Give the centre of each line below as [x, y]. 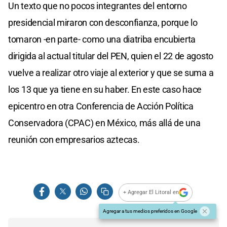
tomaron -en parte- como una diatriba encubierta [102, 39]
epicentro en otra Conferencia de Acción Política [101, 106]
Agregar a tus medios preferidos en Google [150, 211]
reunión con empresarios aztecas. [74, 139]
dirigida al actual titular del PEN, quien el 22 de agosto [111, 56]
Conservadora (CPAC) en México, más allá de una [104, 123]
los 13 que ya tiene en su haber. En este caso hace [105, 89]
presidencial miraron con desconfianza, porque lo [103, 22]
